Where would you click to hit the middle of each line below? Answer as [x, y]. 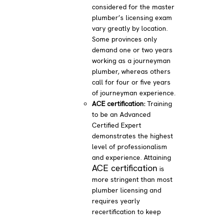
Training [159, 103]
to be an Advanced [121, 114]
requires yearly [116, 201]
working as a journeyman [131, 60]
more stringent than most [132, 179]
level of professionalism [130, 146]
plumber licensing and [127, 190]
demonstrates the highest [133, 136]
